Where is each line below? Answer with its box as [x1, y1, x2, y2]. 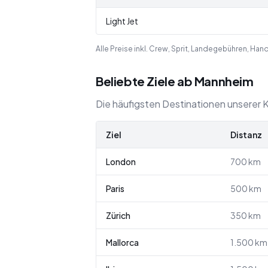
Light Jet [106, 16, 138, 26]
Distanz [230, 129, 262, 140]
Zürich [106, 210, 130, 221]
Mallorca [106, 237, 139, 248]
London [106, 156, 136, 167]
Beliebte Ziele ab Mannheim [96, 74, 254, 89]
